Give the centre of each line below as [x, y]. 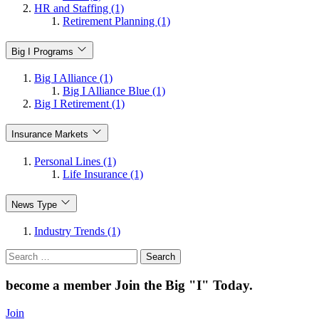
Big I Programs [42, 51]
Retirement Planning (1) [116, 21]
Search [20, 255]
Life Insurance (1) [103, 174]
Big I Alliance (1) [73, 78]
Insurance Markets [50, 135]
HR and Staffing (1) [79, 8]
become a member [60, 285]
